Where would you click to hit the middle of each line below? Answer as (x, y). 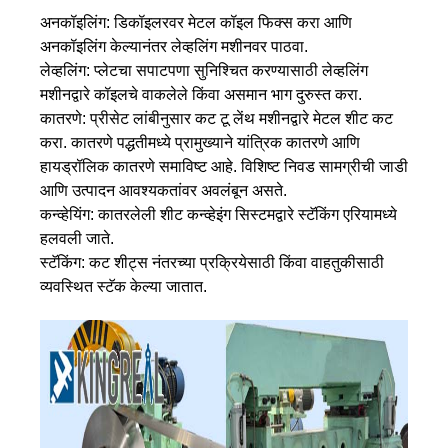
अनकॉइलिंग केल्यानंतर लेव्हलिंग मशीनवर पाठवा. (174, 46)
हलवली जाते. (77, 238)
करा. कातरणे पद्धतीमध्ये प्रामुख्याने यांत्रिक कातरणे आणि (200, 142)
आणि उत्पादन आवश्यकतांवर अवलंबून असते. (163, 190)
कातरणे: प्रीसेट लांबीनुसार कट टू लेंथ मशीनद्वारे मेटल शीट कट (216, 118)
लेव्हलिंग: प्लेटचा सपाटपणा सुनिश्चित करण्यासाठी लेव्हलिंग (204, 70)
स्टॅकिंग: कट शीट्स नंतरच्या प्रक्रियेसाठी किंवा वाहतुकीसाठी (212, 262)
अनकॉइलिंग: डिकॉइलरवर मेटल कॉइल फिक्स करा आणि (196, 22)
